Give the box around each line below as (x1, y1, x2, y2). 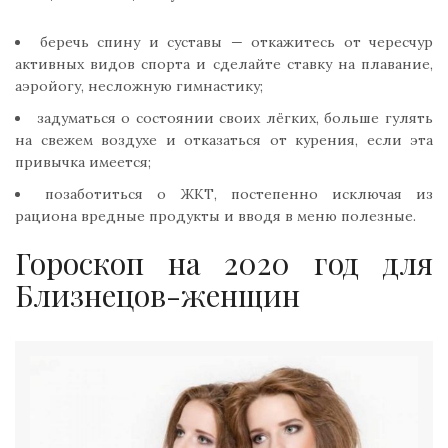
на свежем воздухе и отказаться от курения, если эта (15, 130, 433, 149)
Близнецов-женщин (15, 274, 300, 315)
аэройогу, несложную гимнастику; (15, 76, 263, 95)
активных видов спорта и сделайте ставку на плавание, (15, 54, 433, 73)
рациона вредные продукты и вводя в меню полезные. (15, 206, 416, 225)
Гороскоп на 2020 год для (15, 242, 433, 283)
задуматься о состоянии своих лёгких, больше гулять (36, 108, 434, 127)
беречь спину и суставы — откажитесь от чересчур (39, 32, 433, 51)
